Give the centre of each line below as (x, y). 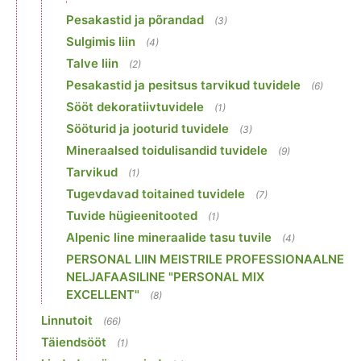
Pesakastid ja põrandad (135, 19)
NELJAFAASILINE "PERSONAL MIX (165, 276)
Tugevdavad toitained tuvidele (156, 193)
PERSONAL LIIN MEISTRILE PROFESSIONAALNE (205, 259)
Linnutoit (67, 320)
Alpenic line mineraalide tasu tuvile (169, 237)
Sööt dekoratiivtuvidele (135, 106)
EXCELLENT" (103, 294)
